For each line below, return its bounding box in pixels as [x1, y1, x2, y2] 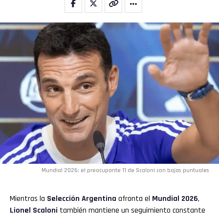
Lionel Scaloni [10, 205, 58, 216]
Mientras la [10, 193, 47, 204]
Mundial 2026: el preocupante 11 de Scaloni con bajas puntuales [42, 166, 209, 174]
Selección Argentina [47, 193, 116, 204]
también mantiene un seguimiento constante [58, 205, 205, 216]
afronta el [116, 193, 152, 204]
